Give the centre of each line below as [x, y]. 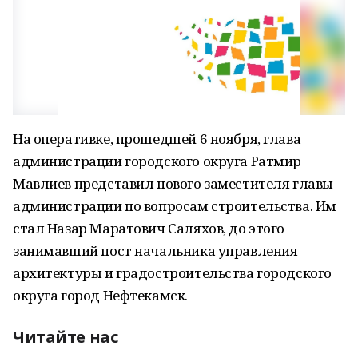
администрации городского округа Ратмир [157, 161]
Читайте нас [66, 337]
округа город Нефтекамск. [100, 295]
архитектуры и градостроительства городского [172, 273]
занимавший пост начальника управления [155, 251]
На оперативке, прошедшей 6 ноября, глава [157, 139]
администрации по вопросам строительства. [164, 206]
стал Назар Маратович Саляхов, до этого [149, 228]
